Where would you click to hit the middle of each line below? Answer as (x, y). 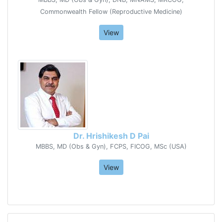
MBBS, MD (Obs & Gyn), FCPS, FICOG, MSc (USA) (111, 146)
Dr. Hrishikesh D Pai (111, 136)
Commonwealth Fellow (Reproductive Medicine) (111, 11)
